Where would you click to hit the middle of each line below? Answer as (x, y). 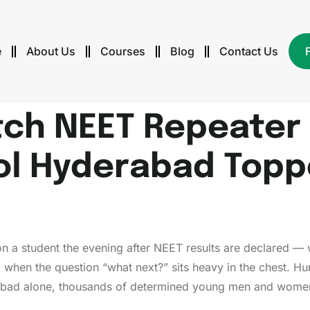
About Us (51, 52)
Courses (123, 52)
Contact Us (249, 52)
